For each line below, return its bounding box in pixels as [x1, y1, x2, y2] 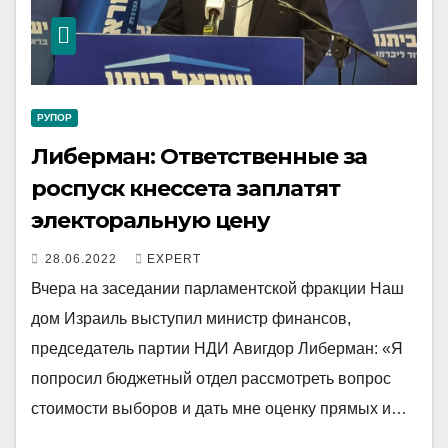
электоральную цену [31, 207, 271, 234]
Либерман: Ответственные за [31, 143, 368, 170]
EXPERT [147, 252, 201, 266]
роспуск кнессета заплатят [31, 175, 340, 202]
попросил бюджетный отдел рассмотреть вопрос [31, 370, 391, 387]
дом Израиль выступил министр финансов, [31, 310, 351, 327]
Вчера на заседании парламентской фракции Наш [31, 280, 404, 297]
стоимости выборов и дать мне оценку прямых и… [31, 400, 407, 417]
